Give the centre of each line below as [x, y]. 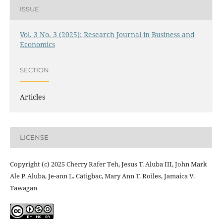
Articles [32, 97]
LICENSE [34, 138]
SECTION [34, 70]
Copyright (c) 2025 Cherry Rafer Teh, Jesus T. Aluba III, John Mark [108, 164]
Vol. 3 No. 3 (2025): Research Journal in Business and [107, 34]
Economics [37, 44]
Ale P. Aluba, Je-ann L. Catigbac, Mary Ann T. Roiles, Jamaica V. [102, 176]
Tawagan [23, 188]
